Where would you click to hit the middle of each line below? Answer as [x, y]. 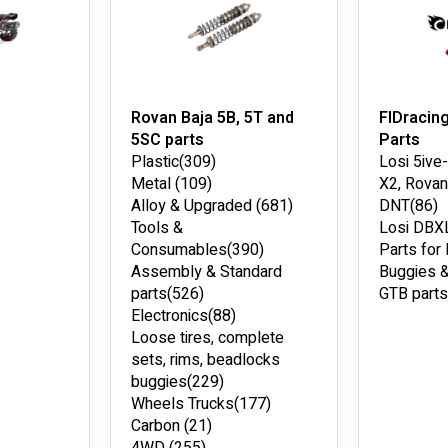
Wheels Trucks [182, 404]
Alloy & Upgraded [193, 206]
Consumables [179, 250]
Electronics [169, 316]
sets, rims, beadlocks [205, 360]
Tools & [157, 228]
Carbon [157, 426]
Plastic [155, 162]
